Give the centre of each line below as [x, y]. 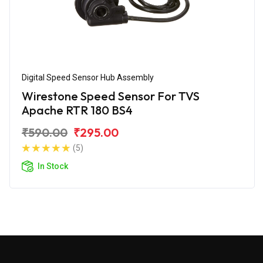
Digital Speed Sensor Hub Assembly [88, 77]
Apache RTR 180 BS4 [77, 110]
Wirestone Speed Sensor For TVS [111, 96]
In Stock [53, 166]
